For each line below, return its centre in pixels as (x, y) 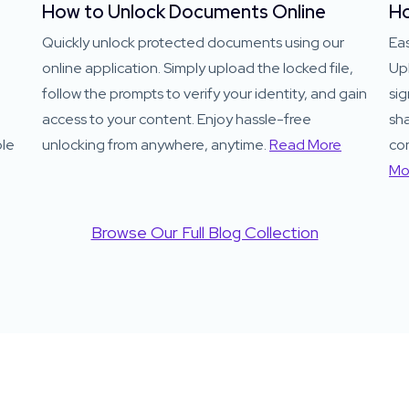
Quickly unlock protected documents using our (193, 42)
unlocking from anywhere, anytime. (156, 145)
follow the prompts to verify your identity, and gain (204, 94)
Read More (305, 145)
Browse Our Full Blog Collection (204, 232)
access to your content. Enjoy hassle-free (177, 119)
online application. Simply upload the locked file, (198, 68)
